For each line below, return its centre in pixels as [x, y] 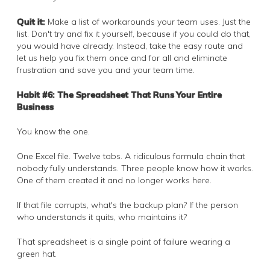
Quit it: [31, 21]
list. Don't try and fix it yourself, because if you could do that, [134, 33]
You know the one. [53, 131]
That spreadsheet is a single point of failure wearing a [124, 241]
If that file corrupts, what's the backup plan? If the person [127, 205]
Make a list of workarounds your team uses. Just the [148, 21]
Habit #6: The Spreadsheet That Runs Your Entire [119, 94]
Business [35, 106]
